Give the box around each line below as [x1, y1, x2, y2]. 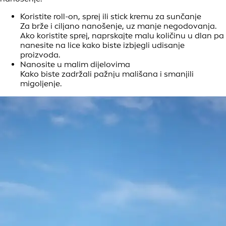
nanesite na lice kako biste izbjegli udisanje [20, 40, 185, 50]
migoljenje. [20, 79, 64, 89]
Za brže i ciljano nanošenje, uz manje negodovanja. [20, 21, 216, 31]
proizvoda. [20, 50, 60, 60]
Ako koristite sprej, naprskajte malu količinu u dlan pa [20, 31, 224, 41]
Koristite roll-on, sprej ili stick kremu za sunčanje [20, 12, 201, 22]
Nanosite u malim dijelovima [20, 60, 130, 70]
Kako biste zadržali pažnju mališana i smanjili [20, 69, 194, 79]
